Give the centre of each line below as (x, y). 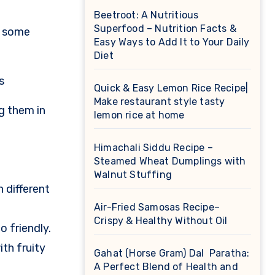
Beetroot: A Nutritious (146, 15)
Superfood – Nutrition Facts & (165, 29)
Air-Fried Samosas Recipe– (157, 207)
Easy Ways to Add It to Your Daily (172, 42)
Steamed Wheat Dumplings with (170, 161)
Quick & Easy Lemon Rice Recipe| (171, 88)
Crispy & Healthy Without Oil (161, 221)
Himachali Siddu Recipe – (153, 148)
